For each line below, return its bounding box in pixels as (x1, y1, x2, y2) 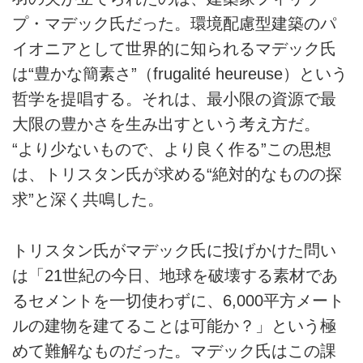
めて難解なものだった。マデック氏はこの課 (12, 341, 336, 360)
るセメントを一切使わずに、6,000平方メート (12, 291, 344, 310)
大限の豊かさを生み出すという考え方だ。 (12, 115, 320, 134)
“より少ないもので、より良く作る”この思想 (12, 140, 331, 159)
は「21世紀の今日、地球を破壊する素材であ (12, 266, 338, 284)
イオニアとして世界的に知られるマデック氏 (12, 40, 336, 58)
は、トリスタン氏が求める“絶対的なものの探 (12, 165, 342, 184)
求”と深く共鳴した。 (12, 190, 164, 209)
